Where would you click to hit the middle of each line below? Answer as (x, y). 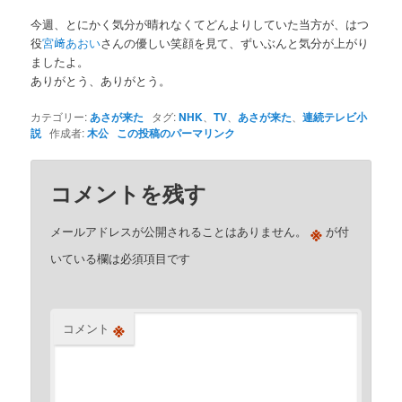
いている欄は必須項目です (121, 258)
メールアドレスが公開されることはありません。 (179, 232)
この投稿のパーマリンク (176, 132)
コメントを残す (129, 193)
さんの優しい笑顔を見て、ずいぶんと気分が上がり (235, 42)
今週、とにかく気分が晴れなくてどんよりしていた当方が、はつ (200, 23)
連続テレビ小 (335, 116)
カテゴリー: (61, 116)
